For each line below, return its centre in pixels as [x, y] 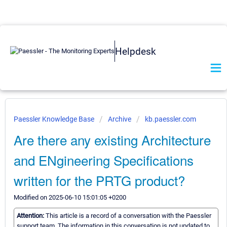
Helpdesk [136, 51]
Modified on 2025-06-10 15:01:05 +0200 [70, 197]
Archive [120, 119]
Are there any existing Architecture [112, 140]
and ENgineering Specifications [104, 160]
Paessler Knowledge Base [55, 119]
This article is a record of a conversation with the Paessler [128, 216]
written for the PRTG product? [99, 180]
